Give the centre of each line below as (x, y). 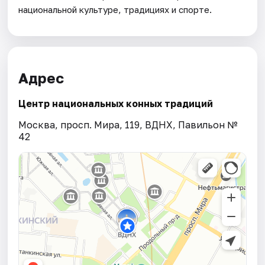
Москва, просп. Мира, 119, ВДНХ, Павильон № (128, 125)
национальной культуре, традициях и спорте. (115, 9)
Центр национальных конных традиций (116, 104)
